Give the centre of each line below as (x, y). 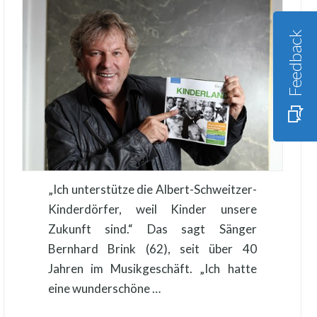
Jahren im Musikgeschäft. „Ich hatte (152, 268)
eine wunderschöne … (104, 288)
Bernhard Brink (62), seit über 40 (152, 248)
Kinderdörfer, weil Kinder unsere (152, 209)
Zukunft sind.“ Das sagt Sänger (152, 229)
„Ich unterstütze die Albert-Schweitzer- (152, 189)
